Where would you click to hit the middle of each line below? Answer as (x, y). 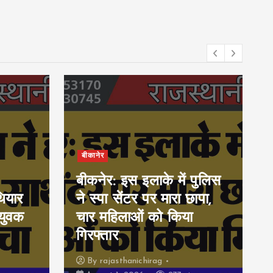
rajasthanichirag (131, 261)
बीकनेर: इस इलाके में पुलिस (148, 182)
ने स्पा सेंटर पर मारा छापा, (144, 200)
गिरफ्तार (97, 236)
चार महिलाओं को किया (134, 218)
